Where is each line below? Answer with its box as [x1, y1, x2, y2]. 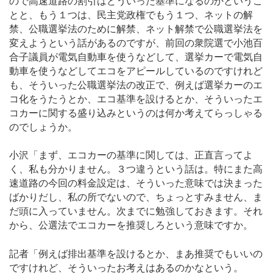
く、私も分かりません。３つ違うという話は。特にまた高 [9, 164, 263, 175]
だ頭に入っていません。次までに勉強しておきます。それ [9, 206, 263, 217]
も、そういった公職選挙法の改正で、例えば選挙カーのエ [9, 80, 263, 91]
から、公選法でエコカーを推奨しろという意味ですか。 [9, 220, 253, 231]
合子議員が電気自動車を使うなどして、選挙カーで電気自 [9, 52, 263, 63]
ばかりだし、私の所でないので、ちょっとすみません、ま [9, 192, 263, 203]
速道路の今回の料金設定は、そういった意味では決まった [9, 178, 263, 189]
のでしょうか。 [9, 122, 77, 133]
